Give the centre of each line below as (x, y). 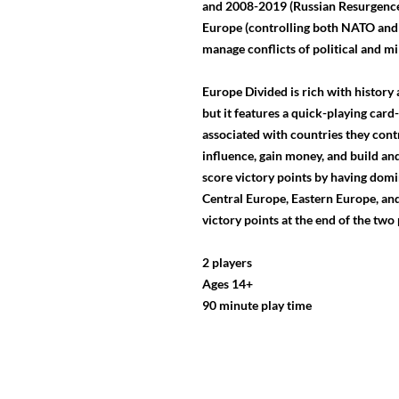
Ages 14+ (228, 283)
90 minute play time (257, 305)
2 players (227, 262)
